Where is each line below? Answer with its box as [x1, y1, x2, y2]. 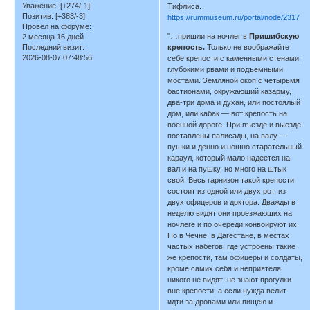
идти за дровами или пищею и [167, 298, 273, 307]
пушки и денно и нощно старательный [167, 143, 302, 152]
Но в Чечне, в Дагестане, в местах [167, 231, 290, 240]
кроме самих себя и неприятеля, [167, 264, 284, 273]
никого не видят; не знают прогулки [167, 275, 292, 284]
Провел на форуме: [22, 22, 91, 31]
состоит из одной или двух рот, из [167, 187, 286, 196]
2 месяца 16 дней [22, 33, 84, 42]
